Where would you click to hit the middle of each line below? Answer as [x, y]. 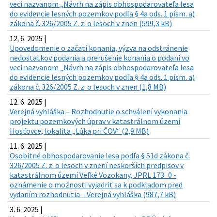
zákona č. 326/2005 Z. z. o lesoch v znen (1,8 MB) [88, 87]
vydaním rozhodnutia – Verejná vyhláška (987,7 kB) [93, 194]
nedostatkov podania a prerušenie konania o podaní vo [100, 58]
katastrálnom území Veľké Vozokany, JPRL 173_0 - [93, 175]
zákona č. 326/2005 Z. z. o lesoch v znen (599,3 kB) [91, 23]
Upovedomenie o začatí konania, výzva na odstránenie [99, 48]
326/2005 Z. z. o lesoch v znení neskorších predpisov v [97, 165]
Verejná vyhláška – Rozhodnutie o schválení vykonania [99, 112]
